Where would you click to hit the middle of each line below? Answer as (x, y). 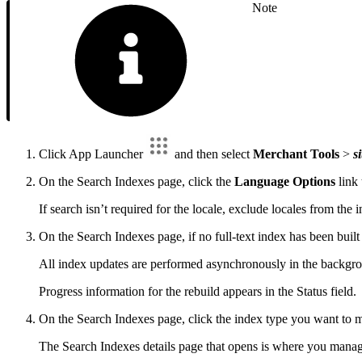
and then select (212, 154)
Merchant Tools (296, 154)
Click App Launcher (93, 154)
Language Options (285, 181)
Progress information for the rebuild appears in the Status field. (198, 291)
